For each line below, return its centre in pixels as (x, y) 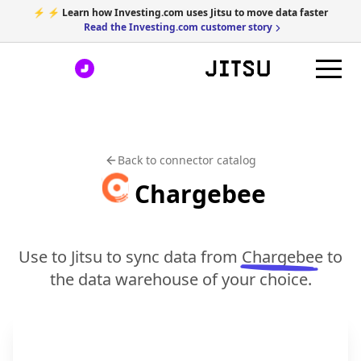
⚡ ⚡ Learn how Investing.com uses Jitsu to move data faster (180, 12)
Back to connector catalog (187, 160)
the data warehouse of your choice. (180, 279)
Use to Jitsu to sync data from (128, 257)
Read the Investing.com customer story (178, 27)
